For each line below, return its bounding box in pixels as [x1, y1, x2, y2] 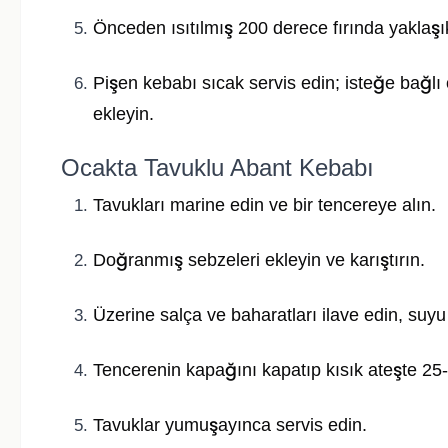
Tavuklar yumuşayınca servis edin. [93, 415, 367, 436]
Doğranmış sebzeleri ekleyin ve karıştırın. [93, 250, 425, 271]
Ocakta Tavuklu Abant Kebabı [61, 154, 374, 182]
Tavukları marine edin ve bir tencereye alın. [93, 195, 436, 216]
